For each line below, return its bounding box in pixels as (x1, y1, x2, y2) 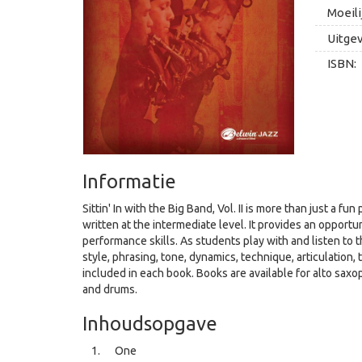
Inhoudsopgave (82, 313, 217, 335)
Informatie (82, 170, 176, 193)
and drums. (82, 283, 137, 297)
